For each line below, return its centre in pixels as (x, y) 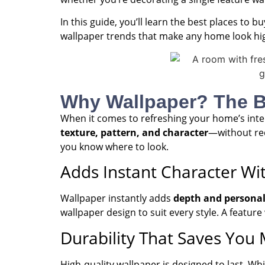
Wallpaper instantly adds (117, 198)
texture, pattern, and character (134, 132)
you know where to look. (114, 146)
